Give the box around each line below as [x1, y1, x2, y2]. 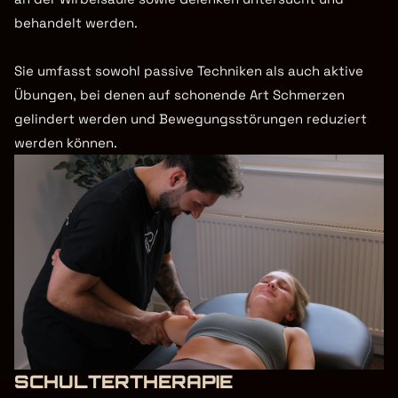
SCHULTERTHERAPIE [14, 370, 233, 393]
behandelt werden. [14, 14, 138, 31]
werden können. [14, 134, 117, 151]
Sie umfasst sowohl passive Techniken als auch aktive [14, 62, 363, 79]
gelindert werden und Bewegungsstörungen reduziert [14, 110, 367, 127]
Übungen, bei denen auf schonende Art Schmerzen [14, 86, 345, 103]
